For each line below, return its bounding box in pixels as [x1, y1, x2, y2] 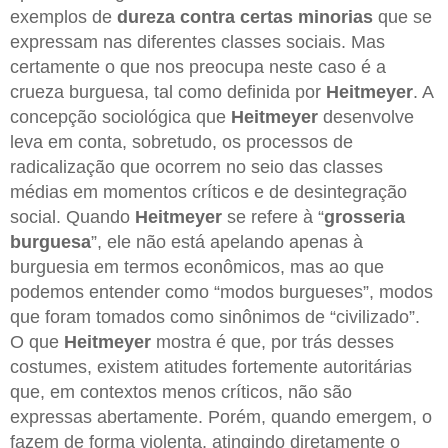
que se [373, 6, 432, 27]
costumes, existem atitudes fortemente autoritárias [10, 356, 412, 377]
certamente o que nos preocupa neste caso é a [10, 56, 386, 77]
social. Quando [10, 206, 135, 227]
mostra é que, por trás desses [151, 331, 394, 352]
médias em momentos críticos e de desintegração [10, 181, 407, 202]
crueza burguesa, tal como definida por [10, 81, 326, 102]
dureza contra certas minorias [117, 6, 373, 27]
